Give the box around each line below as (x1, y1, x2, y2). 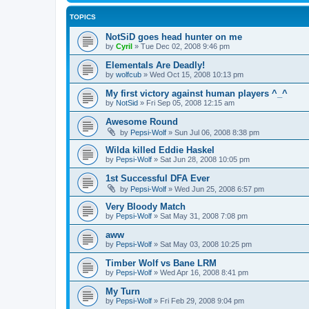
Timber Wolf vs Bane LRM (106, 258, 217, 269)
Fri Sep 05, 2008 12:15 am (146, 99, 235, 108)
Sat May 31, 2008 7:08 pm (160, 212, 248, 221)
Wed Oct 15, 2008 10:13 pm (150, 70, 243, 79)
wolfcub (116, 70, 141, 79)
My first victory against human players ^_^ (106, 88, 288, 99)
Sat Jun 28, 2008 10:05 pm (160, 155, 250, 164)
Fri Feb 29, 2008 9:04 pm (160, 297, 244, 306)
